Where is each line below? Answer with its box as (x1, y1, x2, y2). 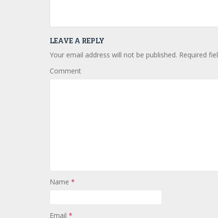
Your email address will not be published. (50, 50, 177, 59)
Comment (50, 66, 81, 75)
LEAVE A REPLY (50, 36, 105, 45)
